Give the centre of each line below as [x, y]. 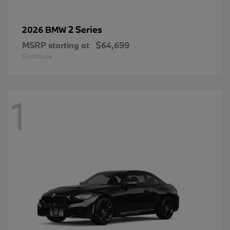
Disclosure [37, 56]
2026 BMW [45, 29]
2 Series [85, 29]
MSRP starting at [56, 45]
